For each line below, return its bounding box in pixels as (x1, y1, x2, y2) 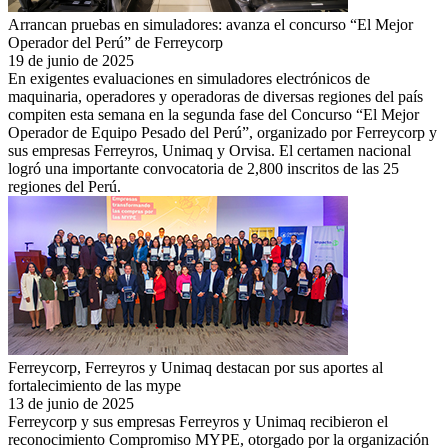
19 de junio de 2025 (8, 51, 134, 69)
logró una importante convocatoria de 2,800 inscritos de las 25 (8, 159, 399, 177)
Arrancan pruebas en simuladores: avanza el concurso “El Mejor (8, 15, 413, 33)
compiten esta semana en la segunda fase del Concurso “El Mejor (8, 105, 419, 123)
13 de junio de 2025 (8, 394, 134, 412)
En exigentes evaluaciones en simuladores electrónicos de (8, 69, 370, 87)
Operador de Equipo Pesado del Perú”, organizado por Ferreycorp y (8, 123, 437, 141)
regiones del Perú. (8, 177, 121, 195)
